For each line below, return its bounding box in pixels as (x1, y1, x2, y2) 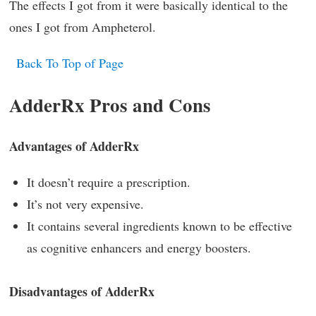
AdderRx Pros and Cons (9, 90, 211, 119)
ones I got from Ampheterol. (9, 18, 156, 35)
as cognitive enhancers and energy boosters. (27, 238, 251, 256)
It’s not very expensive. (27, 195, 144, 212)
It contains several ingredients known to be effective (27, 217, 292, 234)
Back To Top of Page (16, 54, 123, 71)
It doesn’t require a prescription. (27, 173, 190, 190)
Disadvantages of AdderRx (9, 282, 154, 300)
